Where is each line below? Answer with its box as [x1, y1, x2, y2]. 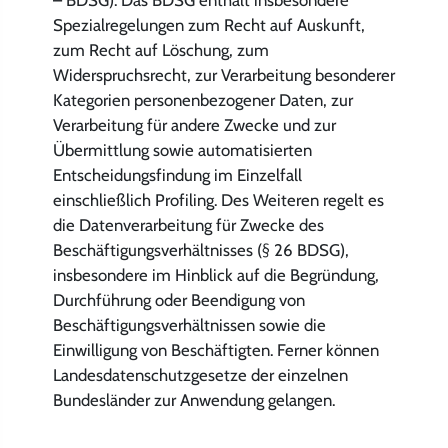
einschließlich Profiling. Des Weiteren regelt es [52, 189, 384, 210]
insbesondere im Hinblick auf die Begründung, [52, 264, 379, 285]
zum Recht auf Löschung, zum [52, 39, 269, 60]
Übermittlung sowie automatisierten [52, 139, 312, 160]
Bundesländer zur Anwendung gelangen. [52, 389, 335, 410]
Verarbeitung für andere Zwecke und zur [52, 114, 336, 135]
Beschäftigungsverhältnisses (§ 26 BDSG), [52, 239, 349, 260]
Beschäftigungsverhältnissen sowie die [52, 314, 326, 335]
